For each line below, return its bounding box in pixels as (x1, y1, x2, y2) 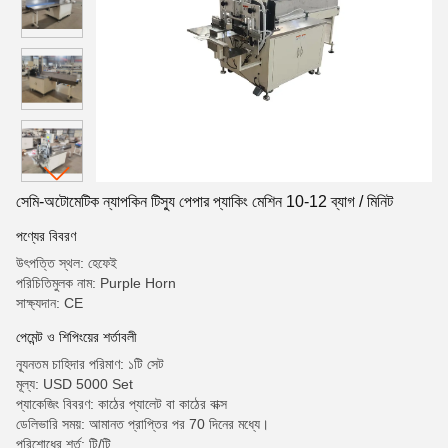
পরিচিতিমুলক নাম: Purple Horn (16, 275, 176, 291)
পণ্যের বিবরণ (16, 228, 76, 244)
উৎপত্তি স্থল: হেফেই (16, 255, 117, 271)
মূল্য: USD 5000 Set (16, 376, 133, 392)
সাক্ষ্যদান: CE (16, 295, 83, 311)
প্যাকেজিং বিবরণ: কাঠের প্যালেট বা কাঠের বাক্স (16, 396, 227, 412)
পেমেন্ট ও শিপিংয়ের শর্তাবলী (16, 329, 137, 345)
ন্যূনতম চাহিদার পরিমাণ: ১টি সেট (16, 356, 164, 372)
